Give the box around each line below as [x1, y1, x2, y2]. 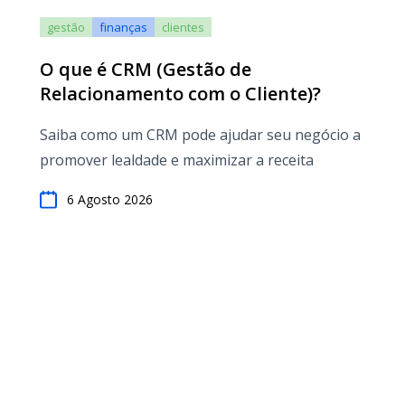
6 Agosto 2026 [67, 191, 153, 208]
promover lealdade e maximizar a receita [40, 150, 314, 170]
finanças [99, 19, 147, 35]
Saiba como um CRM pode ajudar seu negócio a [40, 125, 361, 145]
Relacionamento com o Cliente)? [40, 81, 321, 106]
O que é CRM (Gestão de [40, 57, 251, 81]
